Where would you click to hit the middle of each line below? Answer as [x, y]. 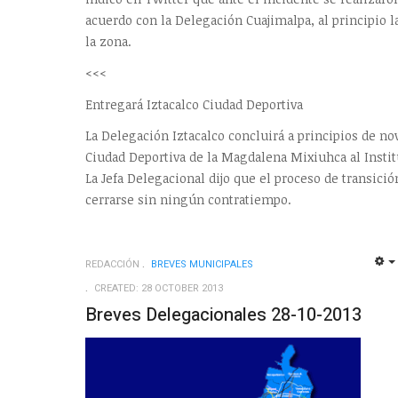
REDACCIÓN [112, 265]
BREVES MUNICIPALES [202, 265]
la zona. [108, 41]
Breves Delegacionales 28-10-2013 [223, 315]
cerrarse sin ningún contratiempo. [188, 200]
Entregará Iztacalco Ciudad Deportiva [194, 104]
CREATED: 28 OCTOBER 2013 [159, 289]
